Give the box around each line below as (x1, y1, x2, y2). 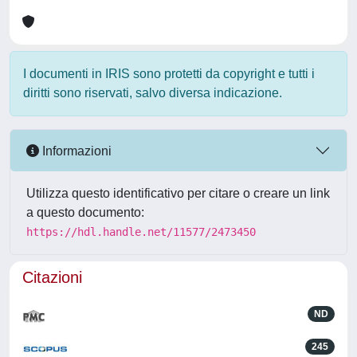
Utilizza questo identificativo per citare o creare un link (26, 186, 330, 200)
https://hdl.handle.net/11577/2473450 (26, 226, 256, 238)
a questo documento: (26, 206, 144, 219)
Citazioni (22, 269, 82, 286)
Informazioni (39, 143, 112, 158)
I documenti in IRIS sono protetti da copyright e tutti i (23, 67, 315, 80)
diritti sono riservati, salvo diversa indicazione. (23, 86, 282, 100)
